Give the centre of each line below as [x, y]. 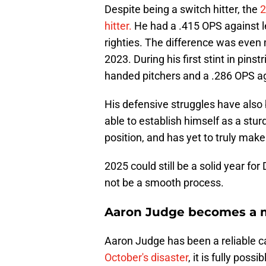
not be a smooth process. [164, 183]
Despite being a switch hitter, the [182, 9]
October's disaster [146, 258]
